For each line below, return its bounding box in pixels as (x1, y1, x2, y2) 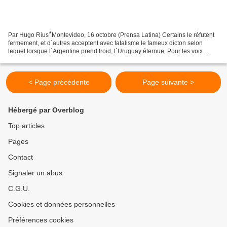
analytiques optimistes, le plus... (8, 55, 95, 63)
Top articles (8, 122, 45, 130)
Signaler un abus (8, 169, 62, 177)
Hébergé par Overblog (8, 106, 84, 114)
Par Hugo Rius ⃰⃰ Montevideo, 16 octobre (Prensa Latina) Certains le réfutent (8, 31, 214, 39)
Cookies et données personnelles (8, 200, 115, 208)
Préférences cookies (8, 216, 73, 224)
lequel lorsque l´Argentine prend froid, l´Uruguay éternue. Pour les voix (8, 47, 203, 55)
